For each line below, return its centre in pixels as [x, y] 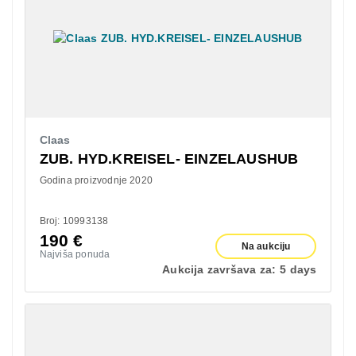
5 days [298, 269]
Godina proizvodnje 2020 [96, 180]
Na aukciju [266, 246]
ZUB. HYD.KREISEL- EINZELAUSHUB [169, 159]
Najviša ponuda [75, 254]
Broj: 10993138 [74, 221]
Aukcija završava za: [219, 269]
